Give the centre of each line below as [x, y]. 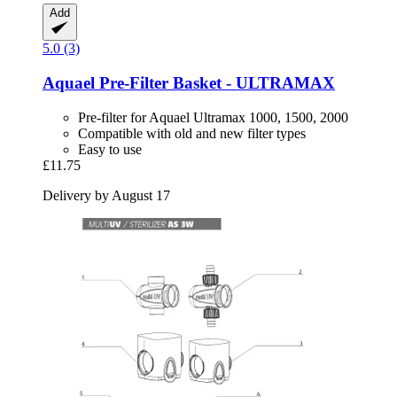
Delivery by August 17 [106, 195]
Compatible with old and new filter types [192, 133]
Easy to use [110, 149]
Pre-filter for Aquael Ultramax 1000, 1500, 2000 [213, 117]
